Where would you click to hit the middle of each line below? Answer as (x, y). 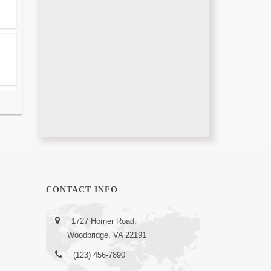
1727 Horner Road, (103, 221)
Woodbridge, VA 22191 (107, 235)
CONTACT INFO (82, 190)
